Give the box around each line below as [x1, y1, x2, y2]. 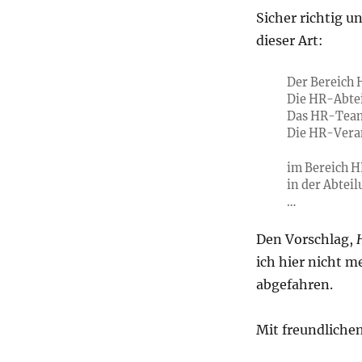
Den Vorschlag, [255, 230, 356, 247]
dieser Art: [255, 32, 323, 49]
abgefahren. [255, 276, 333, 293]
